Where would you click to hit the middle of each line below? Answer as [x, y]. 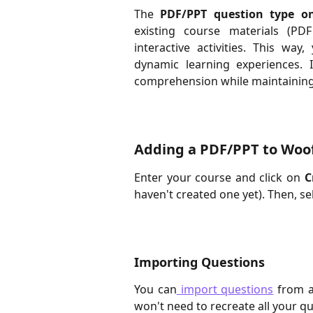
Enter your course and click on [219, 177]
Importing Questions [199, 262]
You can [155, 289]
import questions [225, 289]
